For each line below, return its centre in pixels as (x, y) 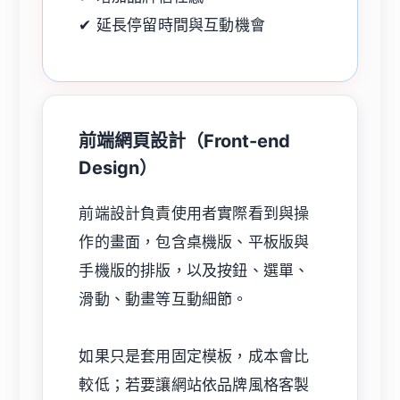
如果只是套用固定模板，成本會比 (194, 357)
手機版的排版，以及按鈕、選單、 (194, 271)
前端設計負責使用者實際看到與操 (194, 214)
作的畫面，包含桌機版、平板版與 (194, 242)
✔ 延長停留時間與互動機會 (172, 25)
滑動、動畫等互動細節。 (163, 300)
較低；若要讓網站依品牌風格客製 (194, 385)
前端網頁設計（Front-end (185, 142)
